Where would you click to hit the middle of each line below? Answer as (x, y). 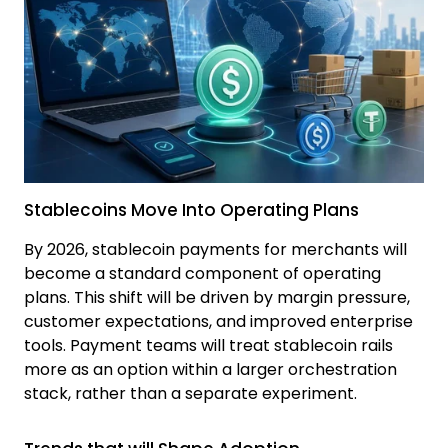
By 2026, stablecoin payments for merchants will (215, 249)
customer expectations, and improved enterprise (218, 321)
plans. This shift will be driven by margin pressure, (217, 297)
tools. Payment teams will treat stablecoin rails (208, 345)
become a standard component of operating (202, 273)
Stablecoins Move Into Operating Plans (191, 209)
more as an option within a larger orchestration (210, 369)
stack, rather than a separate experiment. (190, 393)
